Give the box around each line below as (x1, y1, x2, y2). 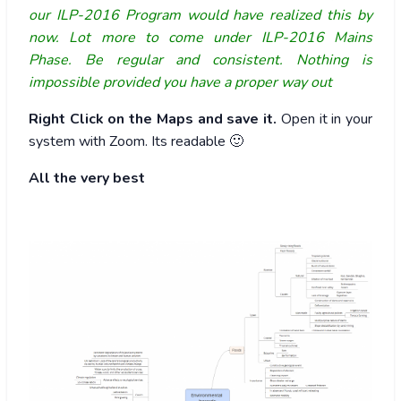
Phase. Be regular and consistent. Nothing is (29, 50, 372, 71)
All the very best (29, 168, 145, 189)
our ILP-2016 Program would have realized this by (29, 5, 372, 26)
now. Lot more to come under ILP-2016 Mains (29, 28, 372, 48)
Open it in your (277, 109, 373, 130)
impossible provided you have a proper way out (29, 73, 336, 93)
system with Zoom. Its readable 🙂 (29, 132, 243, 152)
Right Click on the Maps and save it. (29, 109, 277, 130)
